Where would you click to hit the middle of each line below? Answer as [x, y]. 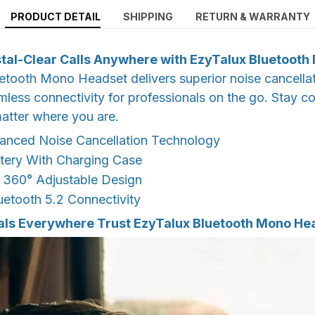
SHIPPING [148, 17]
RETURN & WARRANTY [253, 17]
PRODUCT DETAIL [56, 17]
